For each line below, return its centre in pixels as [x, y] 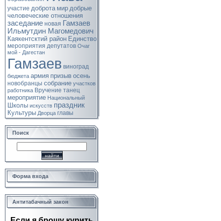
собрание [58, 83]
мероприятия [26, 46]
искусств [41, 106]
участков [84, 83]
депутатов [61, 46]
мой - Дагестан [26, 52]
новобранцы [25, 83]
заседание [25, 23]
